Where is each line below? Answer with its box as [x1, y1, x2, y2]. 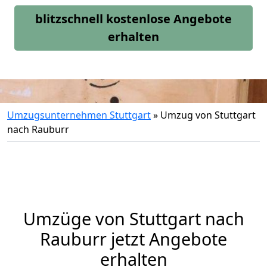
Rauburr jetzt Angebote [40, 227, 227, 250]
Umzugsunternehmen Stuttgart [7, 108, 151, 122]
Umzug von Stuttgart [160, 108, 256, 122]
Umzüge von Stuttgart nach [23, 207, 244, 230]
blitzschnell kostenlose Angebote [35, 11, 232, 27]
